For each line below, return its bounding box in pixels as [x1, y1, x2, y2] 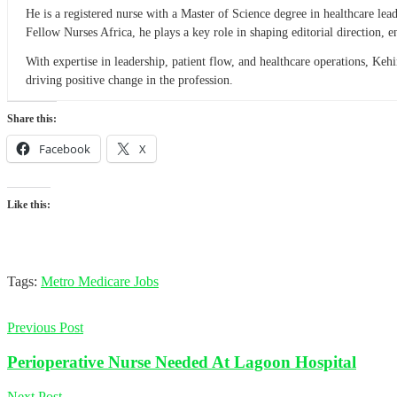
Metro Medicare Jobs [41, 274, 159, 290]
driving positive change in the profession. [26, 74, 233, 88]
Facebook [39, 141, 90, 158]
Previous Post [7, 320, 83, 336]
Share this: [7, 113, 57, 126]
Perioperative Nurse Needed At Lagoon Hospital [7, 353, 356, 372]
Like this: [7, 198, 51, 212]
